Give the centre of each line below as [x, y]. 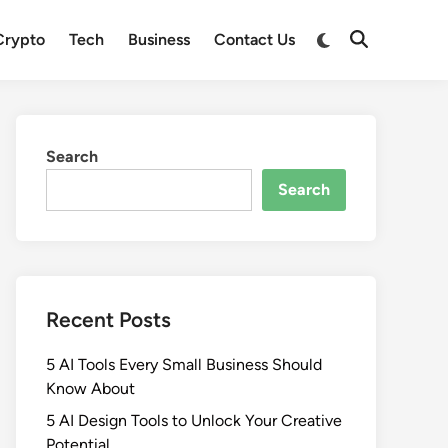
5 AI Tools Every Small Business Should [184, 364]
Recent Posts [108, 319]
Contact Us [255, 39]
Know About [90, 388]
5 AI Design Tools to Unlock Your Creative [194, 420]
